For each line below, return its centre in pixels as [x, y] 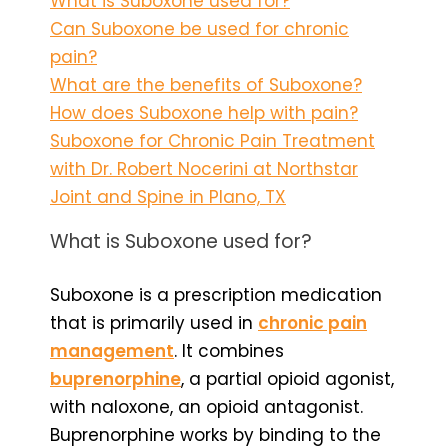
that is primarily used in [154, 322]
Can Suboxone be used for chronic [199, 28]
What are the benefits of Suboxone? [206, 84]
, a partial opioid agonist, [287, 378]
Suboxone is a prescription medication [216, 294]
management [112, 350]
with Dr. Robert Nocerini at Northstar [204, 168]
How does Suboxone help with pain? [204, 112]
